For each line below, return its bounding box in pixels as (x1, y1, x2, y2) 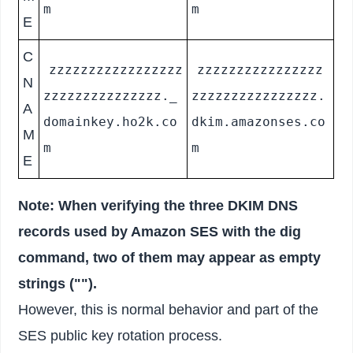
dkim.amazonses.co (191, 114, 326, 130)
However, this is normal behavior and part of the (18, 302, 319, 318)
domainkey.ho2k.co (43, 114, 178, 130)
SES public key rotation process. (18, 328, 223, 344)
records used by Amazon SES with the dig (18, 224, 302, 240)
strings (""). (18, 276, 98, 292)
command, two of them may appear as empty (18, 250, 321, 266)
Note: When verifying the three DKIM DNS (18, 198, 299, 214)
